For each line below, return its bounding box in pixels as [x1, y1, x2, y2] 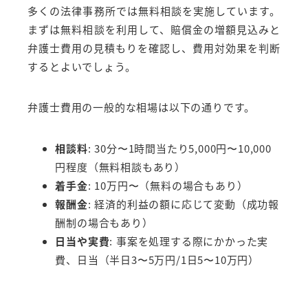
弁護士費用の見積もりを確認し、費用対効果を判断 [27, 41, 280, 56]
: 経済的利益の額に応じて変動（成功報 [87, 196, 279, 211]
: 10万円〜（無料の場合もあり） [87, 177, 248, 192]
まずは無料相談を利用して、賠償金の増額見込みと [27, 22, 280, 37]
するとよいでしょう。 [27, 59, 136, 74]
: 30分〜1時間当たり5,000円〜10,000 [87, 140, 272, 155]
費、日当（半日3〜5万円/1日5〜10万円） [55, 252, 259, 267]
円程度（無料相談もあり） [55, 159, 186, 174]
